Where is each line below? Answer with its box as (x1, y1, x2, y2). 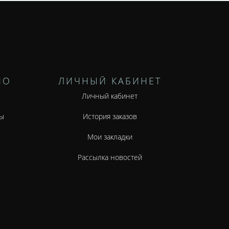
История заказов (82, 111, 137, 122)
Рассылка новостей (77, 152, 142, 163)
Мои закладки (87, 132, 132, 142)
